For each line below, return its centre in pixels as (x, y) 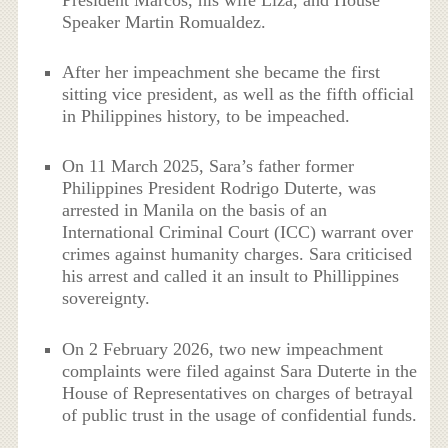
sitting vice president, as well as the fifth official (238, 94)
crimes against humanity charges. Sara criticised (237, 254)
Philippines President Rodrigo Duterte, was (219, 188)
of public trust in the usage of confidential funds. (240, 414)
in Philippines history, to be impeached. (206, 116)
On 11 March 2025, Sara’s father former (208, 166)
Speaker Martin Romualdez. (164, 21)
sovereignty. (106, 298)
